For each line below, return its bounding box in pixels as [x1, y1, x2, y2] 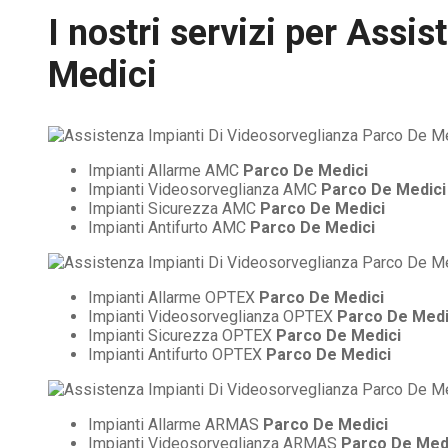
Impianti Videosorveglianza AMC [88, 179, 321, 199]
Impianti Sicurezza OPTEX [88, 325, 276, 345]
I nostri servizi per [48, 12, 346, 55]
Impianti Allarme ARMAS [88, 414, 263, 434]
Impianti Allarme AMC [88, 160, 243, 180]
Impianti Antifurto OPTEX [88, 344, 266, 364]
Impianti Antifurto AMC [88, 217, 250, 237]
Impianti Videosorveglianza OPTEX [88, 306, 337, 326]
